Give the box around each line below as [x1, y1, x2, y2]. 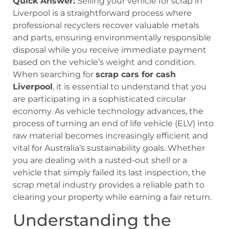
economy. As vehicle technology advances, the [13, 106, 203, 117]
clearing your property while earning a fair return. [13, 192, 212, 202]
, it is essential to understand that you [53, 82, 207, 92]
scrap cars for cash [96, 70, 176, 80]
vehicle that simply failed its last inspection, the [13, 168, 206, 178]
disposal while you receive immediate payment [13, 45, 207, 55]
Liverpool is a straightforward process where [13, 8, 192, 18]
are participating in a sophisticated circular [13, 94, 186, 104]
